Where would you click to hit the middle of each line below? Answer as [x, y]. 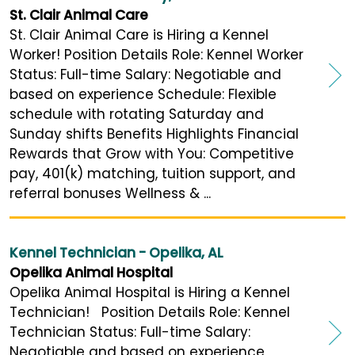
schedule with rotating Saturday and [137, 115]
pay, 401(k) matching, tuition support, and [153, 174]
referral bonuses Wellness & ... [110, 194]
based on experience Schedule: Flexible [143, 95]
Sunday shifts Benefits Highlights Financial [154, 134]
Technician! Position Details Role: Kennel [150, 313]
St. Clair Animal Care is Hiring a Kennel [139, 35]
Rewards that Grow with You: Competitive [152, 154]
